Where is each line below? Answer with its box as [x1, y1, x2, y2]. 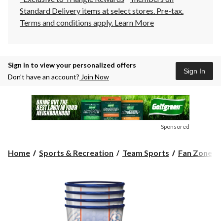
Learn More [114, 18, 154, 28]
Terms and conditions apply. [20, 18, 114, 28]
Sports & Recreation [39, 148, 113, 158]
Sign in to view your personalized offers [8, 61, 136, 70]
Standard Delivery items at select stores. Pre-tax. [20, 6, 184, 16]
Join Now [79, 73, 109, 81]
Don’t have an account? [8, 73, 79, 81]
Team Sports [122, 148, 169, 158]
